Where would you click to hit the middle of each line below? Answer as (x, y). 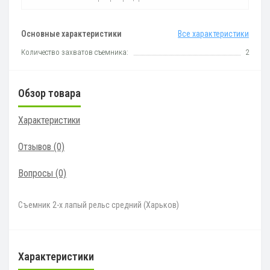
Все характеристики (213, 34)
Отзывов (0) (41, 147)
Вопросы (36, 174)
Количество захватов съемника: (75, 52)
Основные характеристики (71, 34)
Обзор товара (49, 93)
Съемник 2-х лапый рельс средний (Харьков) (99, 205)
